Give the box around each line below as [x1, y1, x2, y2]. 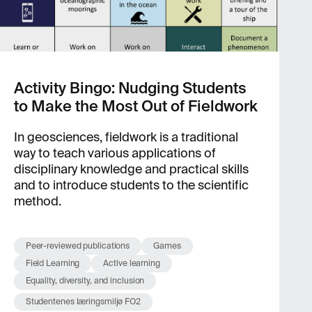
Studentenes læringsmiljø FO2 [25, 296, 141, 307]
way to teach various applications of [13, 145, 216, 162]
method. [13, 193, 61, 210]
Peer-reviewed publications [25, 240, 130, 251]
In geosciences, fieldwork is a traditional [13, 129, 238, 146]
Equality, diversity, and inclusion [25, 275, 145, 286]
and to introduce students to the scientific [13, 177, 249, 194]
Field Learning [25, 258, 80, 269]
